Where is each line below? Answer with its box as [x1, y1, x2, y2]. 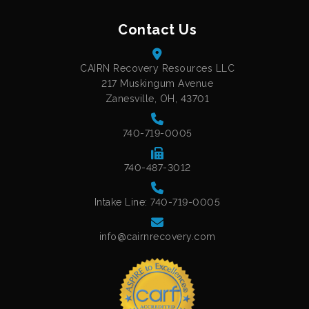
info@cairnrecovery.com [99, 230, 216, 242]
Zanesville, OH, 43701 [105, 92, 210, 104]
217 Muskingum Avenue [101, 77, 214, 89]
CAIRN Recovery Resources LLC [80, 62, 235, 74]
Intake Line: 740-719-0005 [94, 196, 221, 208]
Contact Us [118, 21, 197, 38]
